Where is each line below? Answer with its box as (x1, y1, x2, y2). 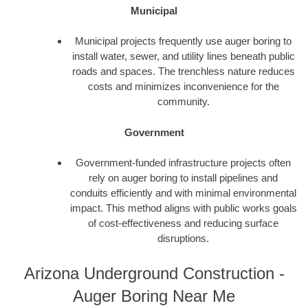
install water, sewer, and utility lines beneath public (71, 50, 295, 63)
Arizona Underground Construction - (23, 263, 285, 283)
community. (157, 96, 210, 108)
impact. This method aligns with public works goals (69, 202, 297, 214)
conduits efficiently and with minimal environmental (70, 187, 296, 199)
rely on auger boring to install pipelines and (89, 172, 278, 184)
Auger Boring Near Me (73, 286, 235, 305)
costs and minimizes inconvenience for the (87, 80, 279, 93)
